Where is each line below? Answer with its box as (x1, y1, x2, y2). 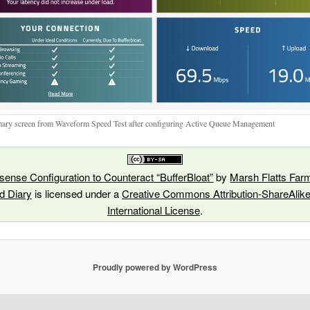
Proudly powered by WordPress (93, 260, 217, 273)
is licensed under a (31, 186, 122, 201)
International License (107, 203, 200, 218)
